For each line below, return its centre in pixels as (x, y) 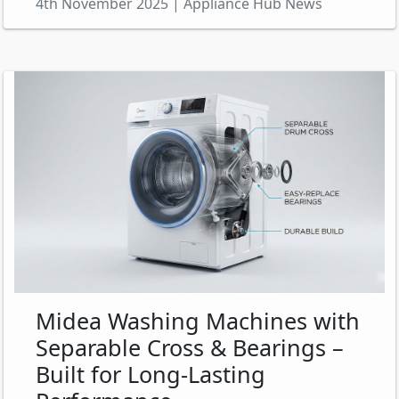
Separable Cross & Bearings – (190, 348)
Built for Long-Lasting (151, 375)
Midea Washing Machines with (198, 321)
